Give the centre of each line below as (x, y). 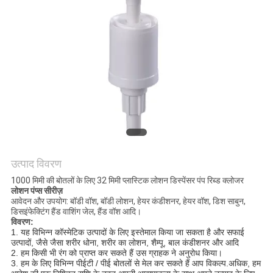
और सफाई (227, 232)
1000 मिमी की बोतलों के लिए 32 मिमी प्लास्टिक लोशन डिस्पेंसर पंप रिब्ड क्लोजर (127, 181)
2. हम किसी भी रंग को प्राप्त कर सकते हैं (73, 253)
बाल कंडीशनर (187, 243)
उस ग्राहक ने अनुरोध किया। (179, 253)
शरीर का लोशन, (125, 243)
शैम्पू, (158, 243)
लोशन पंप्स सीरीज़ (37, 191)
